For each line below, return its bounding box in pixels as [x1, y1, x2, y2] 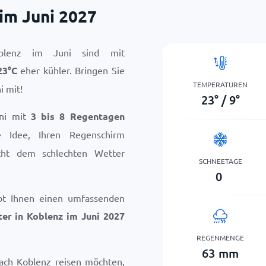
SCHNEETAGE [198, 156, 242, 166]
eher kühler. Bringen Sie [17, 64, 125, 76]
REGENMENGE [197, 232, 245, 242]
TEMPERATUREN [193, 79, 248, 89]
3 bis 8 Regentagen [30, 110, 125, 122]
